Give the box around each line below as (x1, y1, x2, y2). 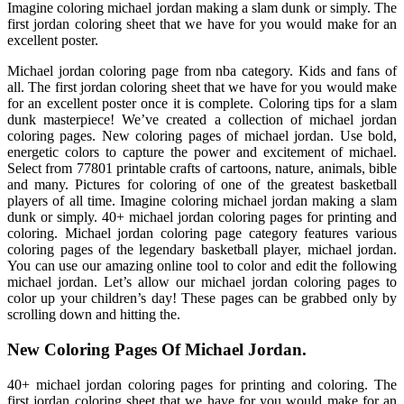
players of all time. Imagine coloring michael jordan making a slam (7, 193, 397, 209)
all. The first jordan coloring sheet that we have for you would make (7, 79, 397, 96)
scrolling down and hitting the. (7, 307, 180, 323)
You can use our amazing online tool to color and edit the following (7, 258, 397, 274)
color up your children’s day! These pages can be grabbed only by (7, 290, 397, 307)
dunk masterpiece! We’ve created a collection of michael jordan (7, 112, 397, 128)
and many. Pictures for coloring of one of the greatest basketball (7, 177, 397, 193)
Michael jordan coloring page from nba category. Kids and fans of (7, 63, 397, 79)
